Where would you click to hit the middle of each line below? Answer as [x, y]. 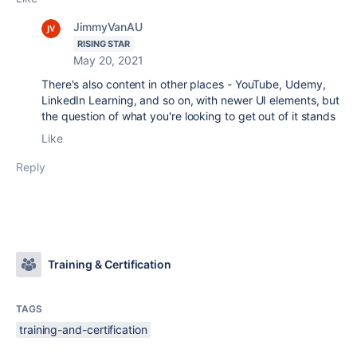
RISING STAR [104, 44]
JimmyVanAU [108, 27]
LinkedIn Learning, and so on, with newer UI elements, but [191, 100]
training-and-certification [83, 330]
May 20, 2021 [108, 60]
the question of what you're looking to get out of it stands [189, 116]
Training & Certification [110, 264]
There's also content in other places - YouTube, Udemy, [184, 84]
